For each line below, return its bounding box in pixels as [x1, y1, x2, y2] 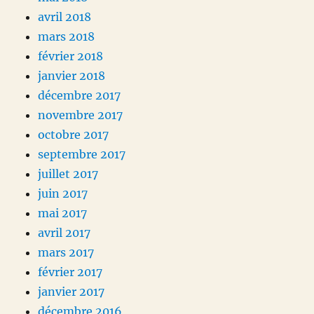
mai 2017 [38, 206, 88, 221]
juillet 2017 [38, 167, 99, 182]
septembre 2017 [38, 147, 126, 162]
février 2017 [38, 265, 103, 280]
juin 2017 [38, 186, 88, 201]
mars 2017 [38, 245, 95, 260]
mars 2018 [38, 29, 95, 44]
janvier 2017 [38, 285, 105, 299]
